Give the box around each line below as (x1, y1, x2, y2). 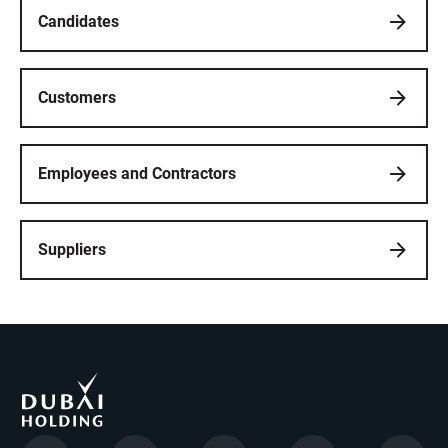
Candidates (38, 12, 119, 32)
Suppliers (38, 240, 106, 260)
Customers (38, 88, 116, 108)
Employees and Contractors (38, 164, 236, 184)
